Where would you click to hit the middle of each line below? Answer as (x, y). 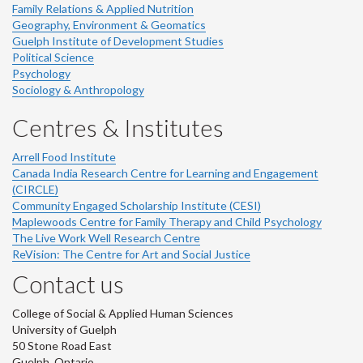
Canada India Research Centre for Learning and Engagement (165, 173)
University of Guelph (64, 329)
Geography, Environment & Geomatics (109, 24)
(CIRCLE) (35, 189)
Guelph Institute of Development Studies (118, 41)
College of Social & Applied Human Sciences (123, 313)
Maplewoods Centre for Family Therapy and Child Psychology (167, 221)
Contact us (68, 283)
